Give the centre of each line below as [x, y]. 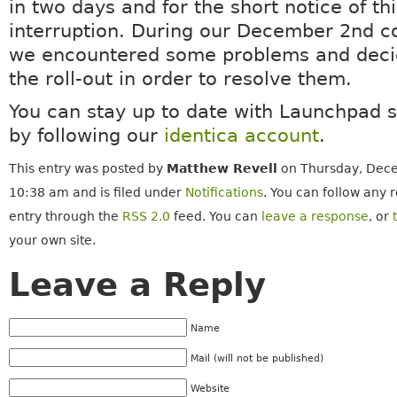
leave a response [315, 217]
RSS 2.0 [146, 217]
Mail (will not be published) [257, 358]
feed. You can [215, 217]
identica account [241, 136]
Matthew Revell [222, 169]
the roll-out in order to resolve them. [180, 79]
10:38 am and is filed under [97, 193]
